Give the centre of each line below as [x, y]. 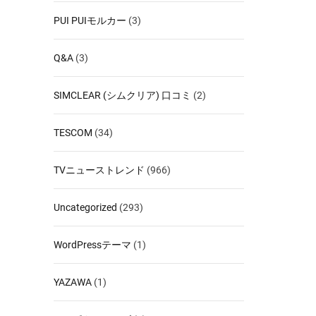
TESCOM [73, 132]
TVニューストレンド [99, 170]
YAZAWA [73, 282]
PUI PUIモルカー [90, 20]
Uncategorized [85, 207]
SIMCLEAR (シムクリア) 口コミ [122, 95]
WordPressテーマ [92, 244]
